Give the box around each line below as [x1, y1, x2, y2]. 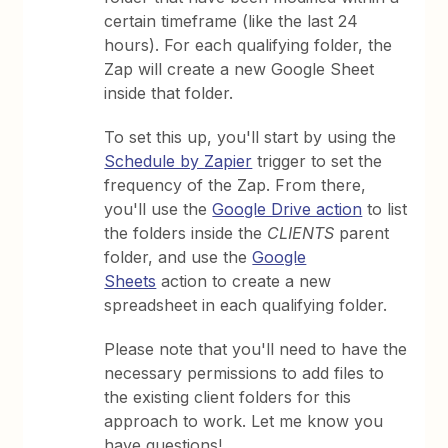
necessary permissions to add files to [104, 363, 385, 383]
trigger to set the [252, 151, 383, 171]
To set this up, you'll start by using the [104, 127, 397, 147]
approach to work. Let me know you [104, 411, 384, 431]
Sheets [104, 271, 157, 291]
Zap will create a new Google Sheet [104, 59, 375, 79]
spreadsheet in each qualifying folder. [104, 295, 388, 315]
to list [362, 199, 408, 219]
